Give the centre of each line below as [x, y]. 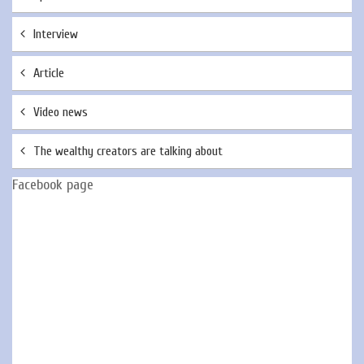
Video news [61, 112]
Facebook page [53, 185]
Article [49, 73]
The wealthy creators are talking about [128, 151]
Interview [56, 34]
